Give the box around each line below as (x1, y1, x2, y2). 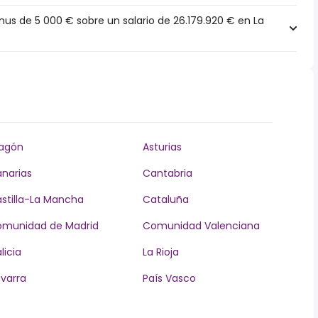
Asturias (142, 140, 182, 154)
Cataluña (142, 192, 189, 207)
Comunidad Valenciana (142, 219, 260, 233)
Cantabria (142, 166, 192, 180)
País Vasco (142, 271, 196, 285)
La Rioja (142, 245, 179, 259)
